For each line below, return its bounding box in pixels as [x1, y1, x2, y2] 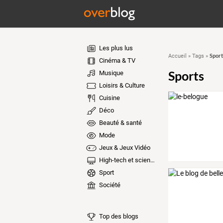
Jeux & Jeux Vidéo [97, 144, 150, 151]
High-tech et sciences [97, 156, 150, 164]
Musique [97, 69, 123, 77]
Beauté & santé [97, 119, 142, 126]
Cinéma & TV [97, 57, 135, 64]
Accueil [168, 53, 187, 59]
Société [97, 181, 120, 189]
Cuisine [97, 94, 120, 102]
